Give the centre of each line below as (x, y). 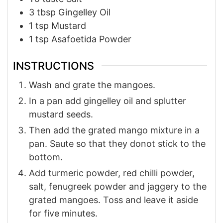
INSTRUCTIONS (54, 65)
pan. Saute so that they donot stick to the (117, 143)
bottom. (46, 157)
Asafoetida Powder (91, 39)
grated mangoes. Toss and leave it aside (113, 200)
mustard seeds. (61, 114)
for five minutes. (63, 213)
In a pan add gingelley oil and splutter (108, 101)
